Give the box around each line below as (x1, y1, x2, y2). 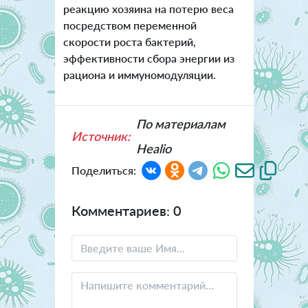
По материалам (135, 115, 225, 131)
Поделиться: (71, 163, 136, 177)
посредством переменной (63, 18, 197, 32)
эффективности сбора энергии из (63, 51, 234, 65)
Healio (135, 140, 171, 156)
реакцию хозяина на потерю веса (63, 1, 234, 15)
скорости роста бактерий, (63, 34, 196, 48)
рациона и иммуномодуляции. (63, 67, 216, 81)
